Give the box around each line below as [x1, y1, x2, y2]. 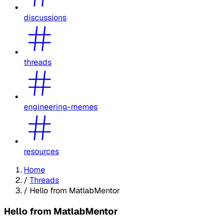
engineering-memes [24, 101, 98, 112]
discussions [24, 12, 66, 23]
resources [24, 146, 59, 157]
